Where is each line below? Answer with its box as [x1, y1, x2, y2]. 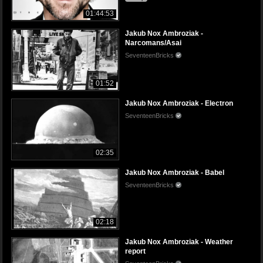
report [125, 247, 146, 255]
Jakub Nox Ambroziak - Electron [125, 99, 233, 107]
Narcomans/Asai [125, 39, 181, 48]
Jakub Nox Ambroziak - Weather [125, 237, 233, 246]
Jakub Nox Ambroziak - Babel [125, 168, 224, 177]
